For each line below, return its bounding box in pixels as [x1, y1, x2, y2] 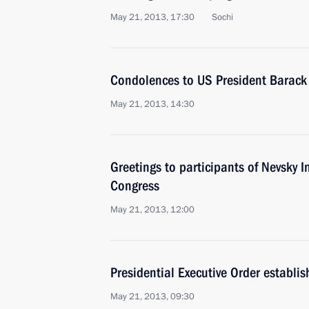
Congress [110, 177, 159, 194]
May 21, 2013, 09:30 [110, 290, 195, 303]
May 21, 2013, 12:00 [110, 203, 195, 216]
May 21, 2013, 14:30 [110, 98, 195, 110]
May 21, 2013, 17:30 [110, 11, 195, 23]
